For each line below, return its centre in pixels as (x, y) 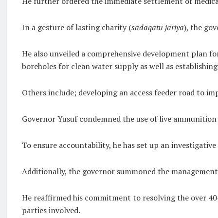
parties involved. (51, 210)
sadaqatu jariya (158, 27)
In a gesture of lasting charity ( (77, 27)
